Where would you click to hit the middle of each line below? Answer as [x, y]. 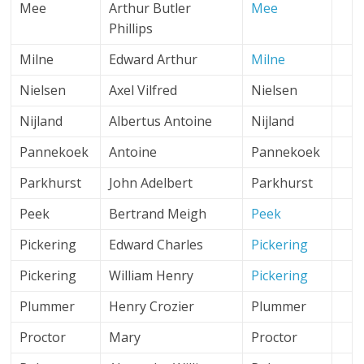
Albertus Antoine [161, 121]
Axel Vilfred [143, 90]
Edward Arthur [154, 59]
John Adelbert [151, 183]
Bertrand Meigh [158, 214]
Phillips [131, 28]
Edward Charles [156, 245]
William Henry [152, 275]
